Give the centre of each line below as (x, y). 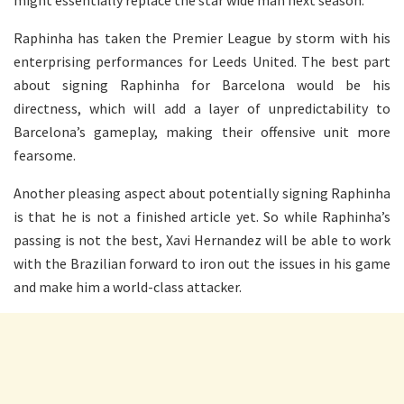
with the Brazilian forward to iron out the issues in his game (202, 263)
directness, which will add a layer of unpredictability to (202, 108)
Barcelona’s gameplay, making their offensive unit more (202, 131)
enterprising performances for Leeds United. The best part (202, 61)
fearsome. (45, 155)
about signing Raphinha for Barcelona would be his (202, 84)
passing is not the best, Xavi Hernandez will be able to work (202, 239)
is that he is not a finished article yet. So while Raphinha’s (202, 216)
